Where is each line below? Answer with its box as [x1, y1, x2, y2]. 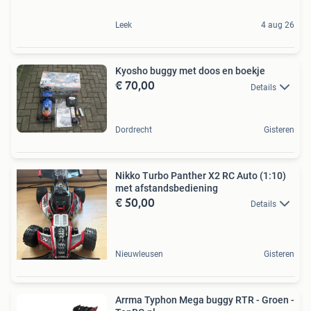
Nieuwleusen [115, 249, 163, 260]
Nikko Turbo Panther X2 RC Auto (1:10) [115, 170, 286, 182]
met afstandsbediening [115, 183, 218, 194]
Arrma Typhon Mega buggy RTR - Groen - [115, 294, 294, 306]
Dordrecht [115, 125, 152, 135]
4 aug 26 [261, 20, 294, 31]
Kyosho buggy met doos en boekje [115, 65, 265, 77]
